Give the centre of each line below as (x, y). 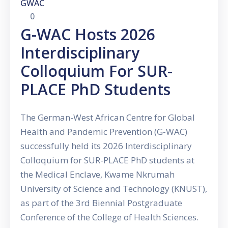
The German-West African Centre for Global (108, 118)
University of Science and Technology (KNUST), (114, 189)
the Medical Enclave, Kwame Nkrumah (97, 175)
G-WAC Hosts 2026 (88, 35)
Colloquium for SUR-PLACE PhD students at (107, 160)
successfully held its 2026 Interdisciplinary (106, 146)
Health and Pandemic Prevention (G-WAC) (104, 132)
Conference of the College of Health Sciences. (109, 217)
